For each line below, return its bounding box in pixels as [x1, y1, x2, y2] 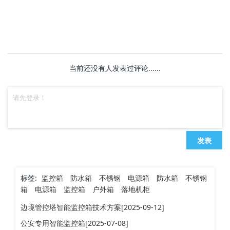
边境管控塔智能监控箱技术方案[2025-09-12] [21, 202, 164, 213]
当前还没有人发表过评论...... [69, 63, 161, 73]
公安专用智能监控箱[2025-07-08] [21, 218, 128, 228]
